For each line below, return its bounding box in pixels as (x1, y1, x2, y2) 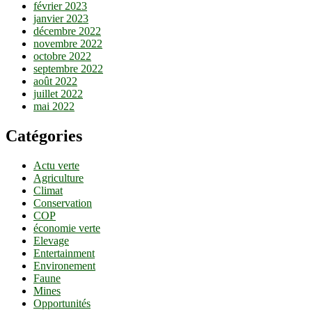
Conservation (33, 196, 92, 209)
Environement (33, 259, 95, 272)
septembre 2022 (33, 62, 103, 75)
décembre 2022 (33, 24, 101, 37)
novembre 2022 (33, 37, 102, 49)
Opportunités (33, 297, 91, 309)
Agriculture (33, 171, 84, 184)
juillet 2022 (33, 87, 83, 100)
